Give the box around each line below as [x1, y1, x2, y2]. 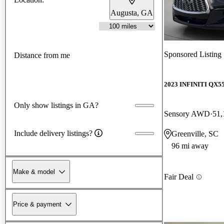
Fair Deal [164, 172, 193, 181]
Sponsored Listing [164, 49, 221, 58]
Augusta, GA [110, 8, 153, 17]
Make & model [13, 167, 55, 175]
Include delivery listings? [14, 128, 92, 137]
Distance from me [14, 51, 70, 60]
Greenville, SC [171, 129, 218, 138]
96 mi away [171, 141, 208, 150]
